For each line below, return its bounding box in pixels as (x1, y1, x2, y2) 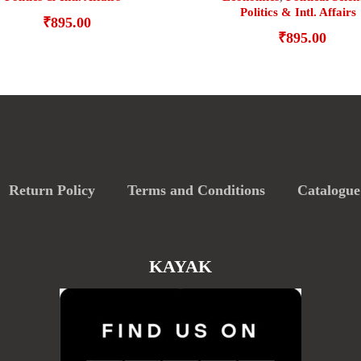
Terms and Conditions (127, 182, 265, 199)
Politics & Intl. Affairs (240, 5, 357, 19)
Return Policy (9, 182, 95, 199)
